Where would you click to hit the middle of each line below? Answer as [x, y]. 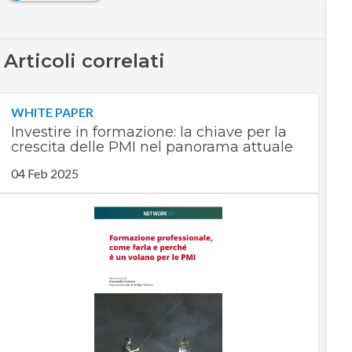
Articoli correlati [84, 61]
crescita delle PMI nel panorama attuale [152, 147]
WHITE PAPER [52, 112]
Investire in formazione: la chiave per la [148, 132]
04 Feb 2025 [44, 174]
